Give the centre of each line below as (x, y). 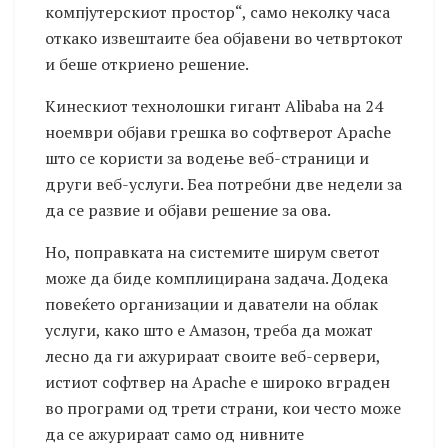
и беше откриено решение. (147, 64)
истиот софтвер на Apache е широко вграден (217, 382)
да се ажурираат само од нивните (174, 434)
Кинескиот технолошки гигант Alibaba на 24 (214, 106)
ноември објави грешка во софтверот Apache (218, 132)
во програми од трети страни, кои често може (223, 408)
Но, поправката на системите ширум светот (212, 252)
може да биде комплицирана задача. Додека (216, 278)
